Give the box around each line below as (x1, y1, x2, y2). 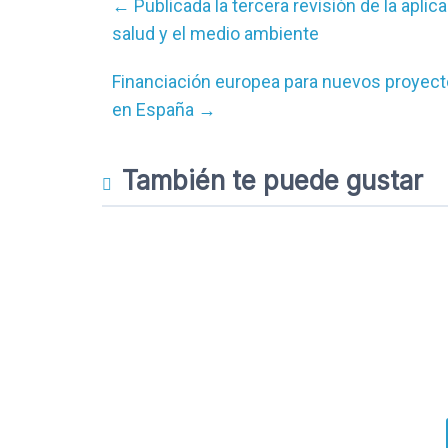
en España (112, 99, 198, 120)
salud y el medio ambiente (112, 23, 319, 44)
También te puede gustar (122, 165, 423, 196)
